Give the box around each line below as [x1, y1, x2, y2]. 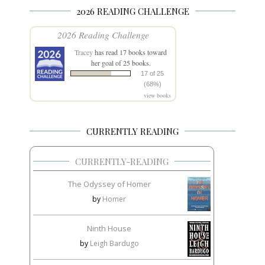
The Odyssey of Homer [67, 179, 151, 190]
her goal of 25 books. [91, 58, 151, 68]
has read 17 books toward [93, 47, 167, 57]
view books [144, 91, 171, 100]
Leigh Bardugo [89, 238, 139, 249]
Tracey [75, 47, 93, 57]
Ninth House [87, 223, 131, 234]
